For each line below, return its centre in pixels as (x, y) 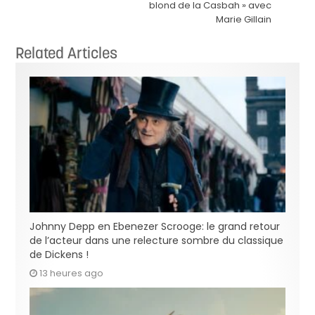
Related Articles (67, 52)
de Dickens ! (59, 255)
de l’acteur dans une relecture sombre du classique (157, 240)
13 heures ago (72, 273)
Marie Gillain (243, 19)
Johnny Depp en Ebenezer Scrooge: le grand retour (155, 226)
